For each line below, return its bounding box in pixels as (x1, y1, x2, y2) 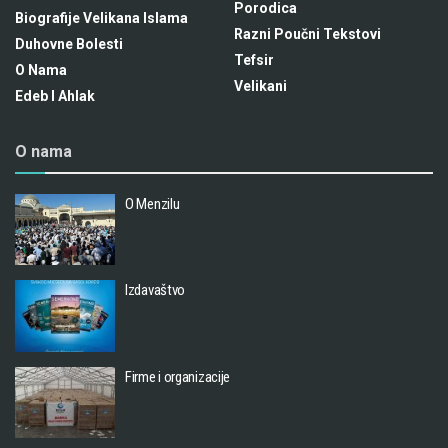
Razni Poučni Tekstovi (234, 25, 381, 42)
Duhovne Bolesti (15, 35, 123, 52)
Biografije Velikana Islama (15, 9, 188, 26)
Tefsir (234, 51, 274, 68)
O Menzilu (125, 194, 180, 213)
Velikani (234, 77, 287, 94)
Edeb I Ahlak (15, 87, 95, 104)
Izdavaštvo (125, 281, 185, 300)
